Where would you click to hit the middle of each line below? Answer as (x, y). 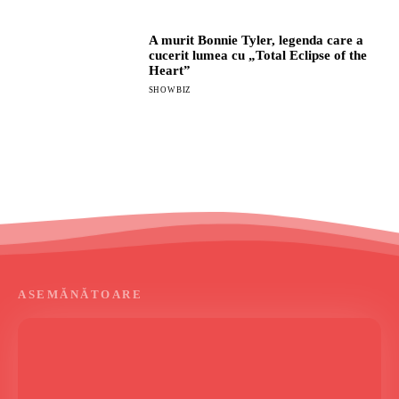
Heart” (169, 70)
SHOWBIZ (170, 90)
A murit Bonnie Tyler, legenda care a (256, 40)
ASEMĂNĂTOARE (80, 294)
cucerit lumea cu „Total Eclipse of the (257, 55)
